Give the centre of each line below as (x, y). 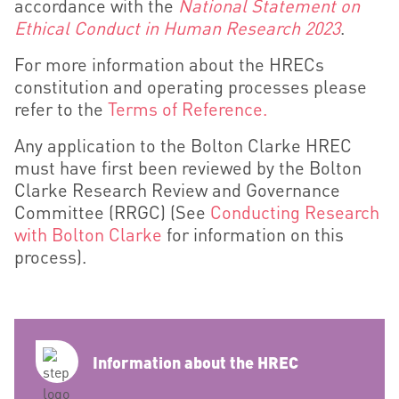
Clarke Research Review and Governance (177, 190)
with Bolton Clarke (88, 234)
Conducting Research (295, 212)
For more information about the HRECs (169, 64)
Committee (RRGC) (90, 212)
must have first (76, 167)
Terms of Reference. (187, 109)
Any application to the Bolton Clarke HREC (183, 145)
